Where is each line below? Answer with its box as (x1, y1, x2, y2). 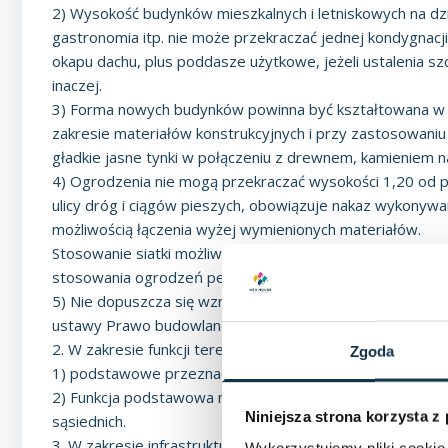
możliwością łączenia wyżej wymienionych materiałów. (52, 219, 421, 239)
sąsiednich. (52, 411, 126, 431)
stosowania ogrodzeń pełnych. (52, 267, 263, 287)
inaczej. (52, 75, 102, 95)
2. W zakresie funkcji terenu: (52, 339, 243, 359)
